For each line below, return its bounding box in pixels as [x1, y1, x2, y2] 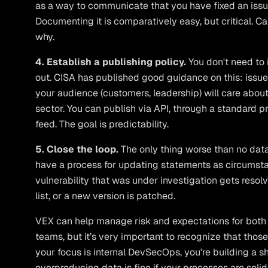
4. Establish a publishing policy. [35, 56, 187, 68]
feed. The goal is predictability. [35, 118, 169, 130]
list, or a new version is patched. [35, 190, 176, 202]
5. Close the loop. [35, 143, 119, 156]
